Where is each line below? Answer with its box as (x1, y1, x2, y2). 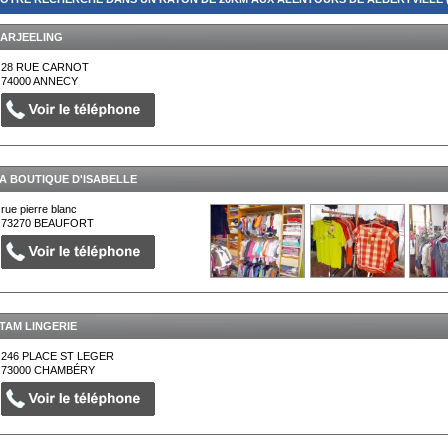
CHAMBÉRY (34, 363, 96, 376)
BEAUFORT (34, 217, 95, 230)
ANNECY (33, 75, 79, 88)
